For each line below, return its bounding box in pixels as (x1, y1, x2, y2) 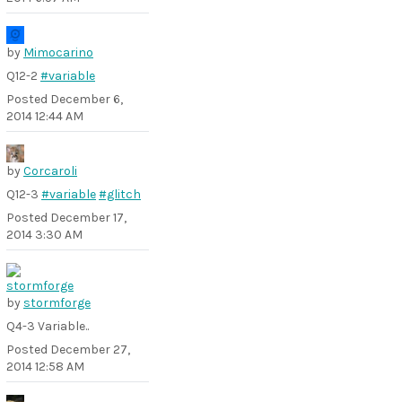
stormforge (23, 295, 91, 310)
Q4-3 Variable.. (6, 319, 89, 334)
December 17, (50, 210, 127, 225)
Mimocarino (23, 45, 93, 60)
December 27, (50, 342, 130, 357)
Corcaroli (23, 163, 77, 179)
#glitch (99, 187, 141, 202)
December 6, (50, 92, 123, 107)
